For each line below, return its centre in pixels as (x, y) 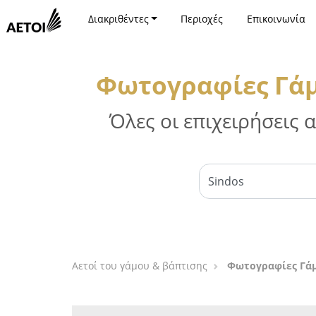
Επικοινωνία (276, 19)
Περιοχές (202, 19)
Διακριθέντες (118, 19)
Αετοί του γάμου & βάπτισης (140, 266)
